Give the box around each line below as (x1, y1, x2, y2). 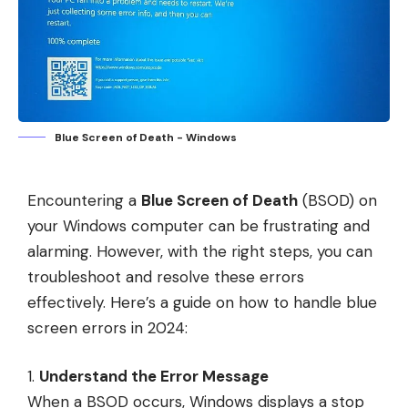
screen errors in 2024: (27, 317, 188, 338)
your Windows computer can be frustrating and (27, 215, 370, 236)
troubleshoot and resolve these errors (27, 266, 304, 287)
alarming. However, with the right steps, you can (27, 240, 372, 261)
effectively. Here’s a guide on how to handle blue (27, 291, 377, 312)
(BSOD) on (298, 189, 377, 210)
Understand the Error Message (39, 366, 269, 387)
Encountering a (27, 189, 141, 210)
